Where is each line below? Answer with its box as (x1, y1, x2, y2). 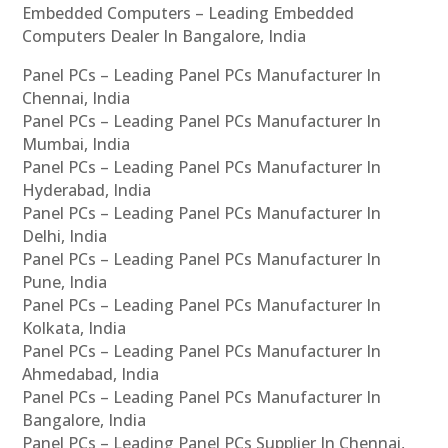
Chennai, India (22, 86, 131, 109)
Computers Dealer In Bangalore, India (22, 24, 307, 47)
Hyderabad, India (22, 178, 152, 201)
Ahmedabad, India (22, 362, 160, 385)
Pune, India (22, 270, 108, 293)
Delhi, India (22, 224, 108, 247)
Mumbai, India (22, 132, 131, 155)
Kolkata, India (22, 316, 127, 339)
